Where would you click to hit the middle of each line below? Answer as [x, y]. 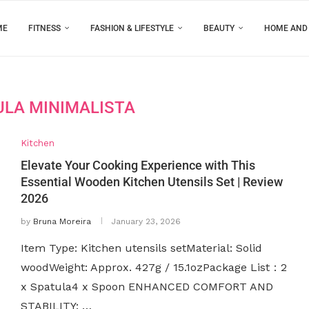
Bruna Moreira [62, 221]
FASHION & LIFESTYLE [132, 28]
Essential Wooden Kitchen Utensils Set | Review [151, 182]
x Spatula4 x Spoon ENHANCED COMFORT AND [147, 287]
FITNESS [44, 28]
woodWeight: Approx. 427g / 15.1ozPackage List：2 [153, 267]
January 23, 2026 [146, 221]
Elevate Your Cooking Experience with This [138, 165]
